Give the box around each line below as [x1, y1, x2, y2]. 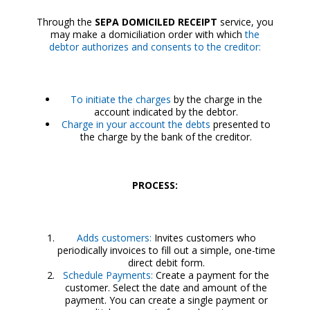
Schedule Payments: [63, 268, 154, 282]
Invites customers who [151, 231, 256, 244]
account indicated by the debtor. [94, 105, 239, 118]
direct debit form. [127, 256, 205, 269]
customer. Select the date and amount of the [65, 281, 268, 294]
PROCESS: [132, 179, 178, 192]
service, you [217, 15, 273, 28]
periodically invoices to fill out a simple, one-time [57, 244, 275, 257]
